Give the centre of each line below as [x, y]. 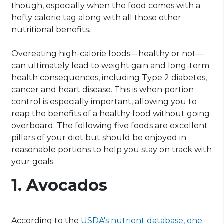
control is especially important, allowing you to [104, 102]
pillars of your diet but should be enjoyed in [99, 138]
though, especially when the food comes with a [106, 6]
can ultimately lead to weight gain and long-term [111, 66]
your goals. [33, 162]
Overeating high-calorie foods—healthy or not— [108, 54]
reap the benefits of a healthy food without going [111, 114]
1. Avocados [60, 185]
